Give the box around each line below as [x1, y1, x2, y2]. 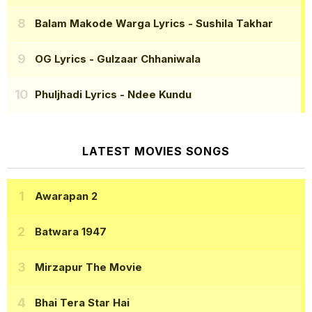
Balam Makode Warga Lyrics [35, 17, 185, 31]
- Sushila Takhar [185, 17, 273, 31]
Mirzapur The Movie [35, 260, 142, 274]
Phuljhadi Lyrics [35, 88, 117, 102]
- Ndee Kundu [117, 88, 192, 102]
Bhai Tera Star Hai [35, 296, 130, 310]
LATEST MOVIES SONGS [82, 143, 230, 158]
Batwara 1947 [35, 225, 107, 239]
